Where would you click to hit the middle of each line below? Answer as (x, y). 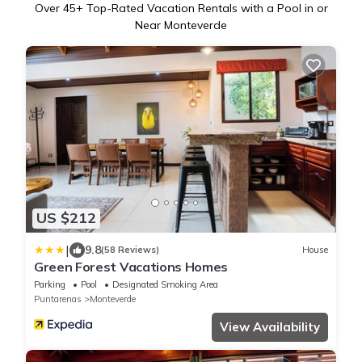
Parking (50, 284)
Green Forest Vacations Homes (131, 266)
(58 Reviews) (130, 250)
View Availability (270, 326)
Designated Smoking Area (165, 284)
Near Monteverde (181, 25)
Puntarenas (58, 299)
